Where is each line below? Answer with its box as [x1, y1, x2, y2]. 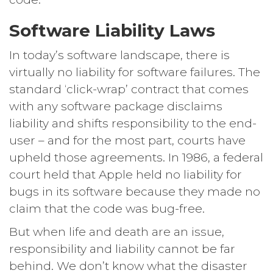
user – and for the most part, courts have [9, 133, 246, 147]
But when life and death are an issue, [9, 224, 224, 239]
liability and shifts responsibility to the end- [9, 116, 257, 130]
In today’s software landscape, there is [9, 48, 230, 62]
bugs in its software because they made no [9, 184, 260, 199]
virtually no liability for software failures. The [9, 65, 260, 79]
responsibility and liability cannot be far [9, 241, 235, 256]
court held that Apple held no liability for [9, 167, 242, 182]
